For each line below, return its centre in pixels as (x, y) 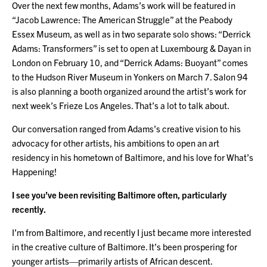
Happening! (34, 171)
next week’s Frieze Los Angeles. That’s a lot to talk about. (121, 105)
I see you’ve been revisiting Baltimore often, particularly (119, 194)
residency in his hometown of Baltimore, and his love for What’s (133, 157)
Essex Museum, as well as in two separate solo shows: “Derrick (131, 33)
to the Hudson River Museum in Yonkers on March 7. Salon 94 (130, 76)
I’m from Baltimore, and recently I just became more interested (131, 232)
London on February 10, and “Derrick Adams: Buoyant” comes (130, 62)
